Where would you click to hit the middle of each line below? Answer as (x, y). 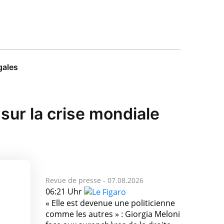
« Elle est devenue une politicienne (110, 203)
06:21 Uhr (65, 191)
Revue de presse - (76, 180)
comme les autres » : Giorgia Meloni (113, 214)
